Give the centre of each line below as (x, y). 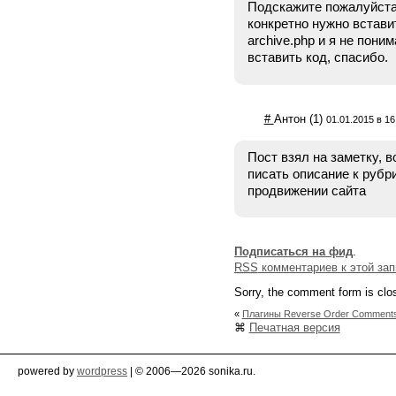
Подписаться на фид (293, 251)
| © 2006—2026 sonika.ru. (191, 371)
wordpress (102, 371)
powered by (47, 371)
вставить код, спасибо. (317, 58)
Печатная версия (294, 328)
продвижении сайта (306, 190)
